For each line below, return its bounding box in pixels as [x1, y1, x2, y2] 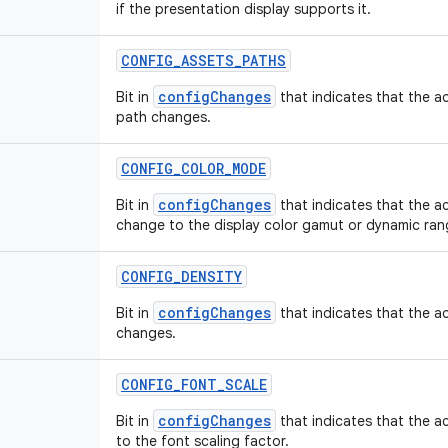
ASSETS [181, 51, 234, 70]
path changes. [116, 108, 211, 126]
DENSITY [181, 267, 242, 286]
